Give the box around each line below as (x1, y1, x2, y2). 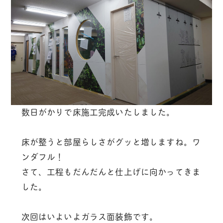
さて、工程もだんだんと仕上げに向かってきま (21, 167, 201, 178)
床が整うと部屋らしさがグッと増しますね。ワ (21, 137, 201, 148)
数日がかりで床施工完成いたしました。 (21, 108, 175, 118)
